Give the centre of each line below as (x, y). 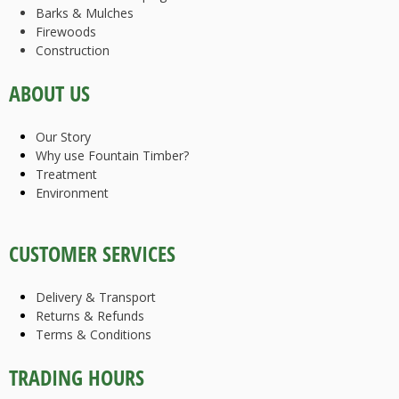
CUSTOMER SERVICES (92, 254)
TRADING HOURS (77, 378)
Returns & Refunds (90, 316)
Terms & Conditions (94, 335)
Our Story (63, 137)
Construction (73, 51)
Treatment (66, 175)
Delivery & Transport (96, 297)
